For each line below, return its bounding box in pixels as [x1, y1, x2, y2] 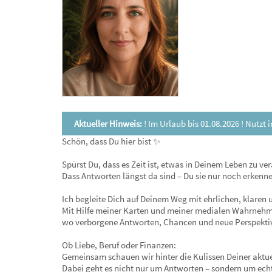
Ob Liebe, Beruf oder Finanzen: [62, 239, 176, 251]
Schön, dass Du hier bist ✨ [62, 135, 160, 147]
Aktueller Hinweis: [74, 118, 142, 129]
